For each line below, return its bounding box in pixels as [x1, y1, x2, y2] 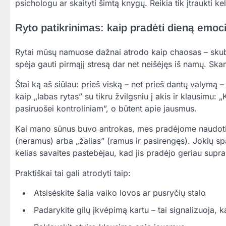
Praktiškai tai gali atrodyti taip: [15, 167, 131, 178]
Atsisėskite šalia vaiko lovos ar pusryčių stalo [34, 187, 206, 198]
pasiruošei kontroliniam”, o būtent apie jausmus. [15, 103, 197, 114]
